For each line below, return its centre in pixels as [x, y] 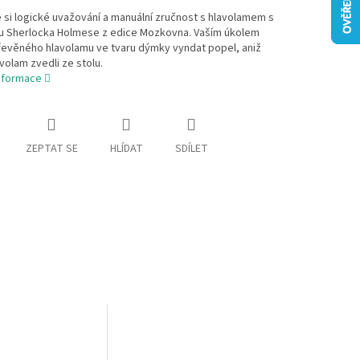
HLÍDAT [126, 149]
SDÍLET [191, 149]
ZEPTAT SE [51, 149]
